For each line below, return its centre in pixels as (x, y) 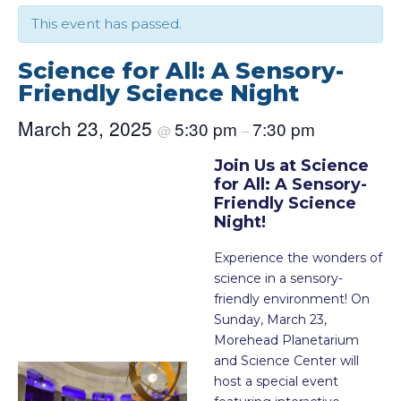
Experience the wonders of (298, 258)
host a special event (276, 382)
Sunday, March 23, (270, 320)
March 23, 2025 (88, 128)
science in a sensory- (278, 279)
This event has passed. (107, 24)
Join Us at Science (291, 166)
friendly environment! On (292, 299)
